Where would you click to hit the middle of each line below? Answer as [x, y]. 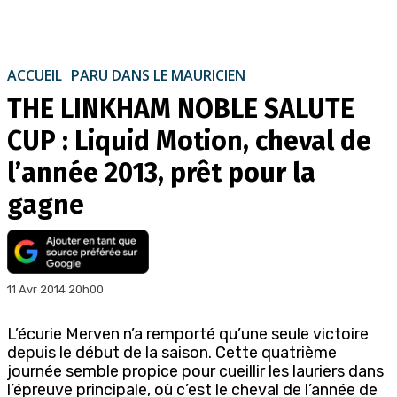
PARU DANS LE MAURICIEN [158, 75]
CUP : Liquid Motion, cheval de [189, 140]
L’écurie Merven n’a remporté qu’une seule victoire [188, 334]
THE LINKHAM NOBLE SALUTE [181, 109]
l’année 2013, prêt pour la [161, 172]
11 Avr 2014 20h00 [55, 289]
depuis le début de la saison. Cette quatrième [172, 352]
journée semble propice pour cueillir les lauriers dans [195, 371]
